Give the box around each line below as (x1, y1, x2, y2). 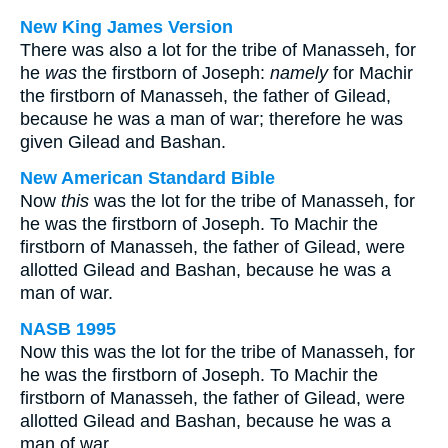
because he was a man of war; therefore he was (20, 109, 403, 129)
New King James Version (20, 17, 233, 37)
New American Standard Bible (20, 168, 275, 188)
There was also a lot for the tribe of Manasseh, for (20, 40, 416, 60)
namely (270, 63, 328, 83)
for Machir (328, 63, 413, 83)
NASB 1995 (20, 319, 116, 339)
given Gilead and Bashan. (20, 132, 226, 152)
